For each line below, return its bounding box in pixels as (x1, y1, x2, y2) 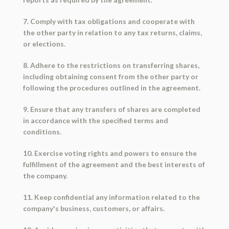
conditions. (22, 127, 61, 136)
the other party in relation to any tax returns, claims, (22, 28, 202, 37)
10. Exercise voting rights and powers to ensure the (22, 149, 197, 158)
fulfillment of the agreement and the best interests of (22, 160, 205, 169)
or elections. (22, 39, 65, 49)
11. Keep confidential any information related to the (22, 193, 200, 202)
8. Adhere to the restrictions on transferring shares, (22, 61, 199, 70)
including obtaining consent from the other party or (22, 72, 198, 81)
